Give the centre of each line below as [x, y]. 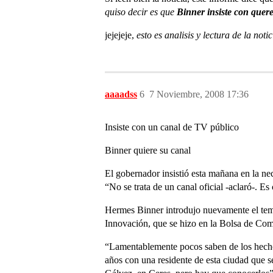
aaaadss [121, 94]
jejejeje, [121, 35]
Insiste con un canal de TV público [172, 127]
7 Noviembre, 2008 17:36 [199, 94]
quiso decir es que [140, 12]
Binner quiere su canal [148, 150]
